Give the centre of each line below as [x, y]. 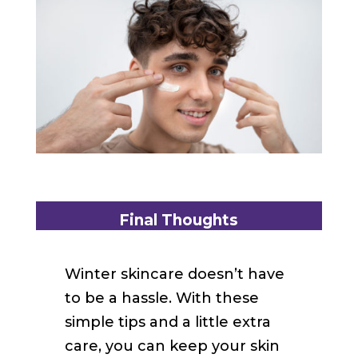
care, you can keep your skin [172, 346]
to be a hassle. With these [161, 298]
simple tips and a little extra [167, 322]
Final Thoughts [179, 220]
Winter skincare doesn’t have [174, 274]
